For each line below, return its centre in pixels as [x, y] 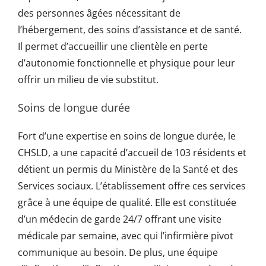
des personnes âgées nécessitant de [99, 13]
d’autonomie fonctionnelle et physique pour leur [126, 63]
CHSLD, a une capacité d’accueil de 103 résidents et [132, 152]
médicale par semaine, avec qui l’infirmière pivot [125, 235]
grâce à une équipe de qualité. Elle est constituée [127, 202]
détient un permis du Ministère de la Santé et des [128, 169]
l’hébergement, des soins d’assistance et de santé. [129, 30]
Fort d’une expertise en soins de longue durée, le [126, 136]
